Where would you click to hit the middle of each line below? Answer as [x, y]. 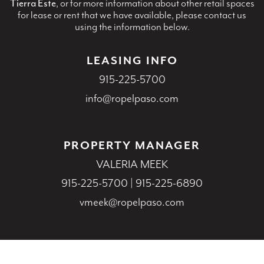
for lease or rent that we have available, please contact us [132, 14]
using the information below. [132, 26]
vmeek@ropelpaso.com [132, 202]
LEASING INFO [132, 60]
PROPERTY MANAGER [132, 145]
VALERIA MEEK [132, 164]
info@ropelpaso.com [132, 98]
